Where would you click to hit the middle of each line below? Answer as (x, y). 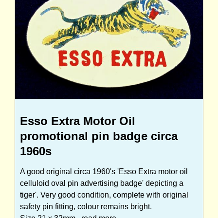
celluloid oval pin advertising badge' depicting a (102, 183)
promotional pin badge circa (99, 136)
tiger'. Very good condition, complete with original (104, 195)
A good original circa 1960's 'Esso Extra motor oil (104, 171)
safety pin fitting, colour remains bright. (86, 206)
